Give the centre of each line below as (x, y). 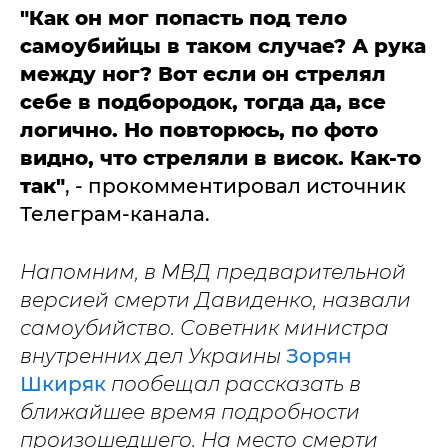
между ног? (89, 74)
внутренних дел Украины (153, 356)
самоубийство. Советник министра (204, 328)
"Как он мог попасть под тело (183, 18)
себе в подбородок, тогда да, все (203, 102)
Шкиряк (63, 384)
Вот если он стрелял (272, 74)
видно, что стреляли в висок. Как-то (220, 158)
